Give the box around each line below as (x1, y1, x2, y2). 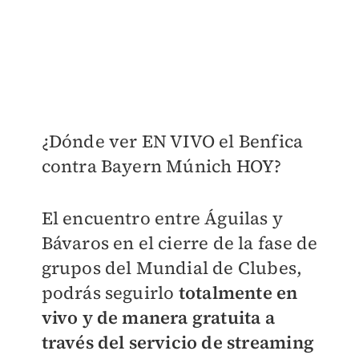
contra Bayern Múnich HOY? (41, 153, 282, 178)
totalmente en (178, 280, 298, 305)
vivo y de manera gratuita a (41, 305, 275, 329)
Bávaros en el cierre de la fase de (41, 230, 318, 255)
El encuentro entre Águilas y (41, 205, 284, 230)
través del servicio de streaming (41, 329, 314, 354)
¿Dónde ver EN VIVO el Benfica (41, 128, 304, 153)
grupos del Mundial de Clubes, (41, 255, 303, 280)
